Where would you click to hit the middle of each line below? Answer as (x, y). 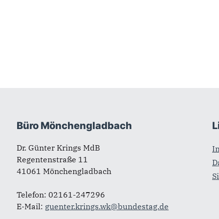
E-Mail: (31, 207)
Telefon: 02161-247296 (61, 195)
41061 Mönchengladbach (64, 171)
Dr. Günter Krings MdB (58, 148)
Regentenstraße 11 (52, 160)
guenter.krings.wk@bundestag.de (107, 207)
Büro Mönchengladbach (74, 126)
